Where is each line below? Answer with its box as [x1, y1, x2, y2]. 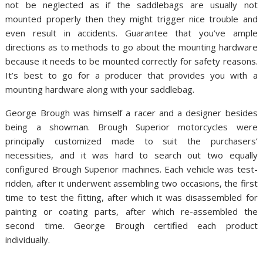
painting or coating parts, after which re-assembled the [5, 205, 258, 218]
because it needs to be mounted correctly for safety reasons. [5, 55, 258, 68]
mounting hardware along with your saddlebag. [5, 83, 195, 96]
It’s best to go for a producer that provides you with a [5, 69, 258, 82]
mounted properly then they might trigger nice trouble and [5, 13, 258, 25]
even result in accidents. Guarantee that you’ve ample [5, 27, 258, 39]
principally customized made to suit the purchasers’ [5, 135, 258, 147]
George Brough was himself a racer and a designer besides [5, 107, 258, 119]
